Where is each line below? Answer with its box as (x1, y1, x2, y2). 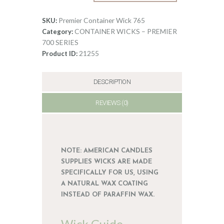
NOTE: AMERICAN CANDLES (61, 147, 153, 154)
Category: (42, 27, 74, 35)
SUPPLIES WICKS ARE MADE (61, 158, 152, 165)
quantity (42, 22, 69, 30)
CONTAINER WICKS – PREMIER (74, 26, 177, 35)
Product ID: (42, 49, 79, 57)
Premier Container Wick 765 (58, 15, 145, 24)
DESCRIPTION (93, 77, 131, 85)
